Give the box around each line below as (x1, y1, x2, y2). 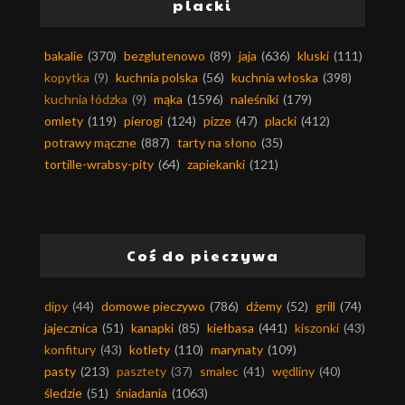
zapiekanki (187, 156, 245, 173)
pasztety (117, 363, 166, 380)
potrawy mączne (44, 135, 137, 151)
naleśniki (231, 91, 278, 108)
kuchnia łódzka (44, 91, 127, 108)
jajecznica (44, 320, 98, 336)
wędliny (272, 363, 315, 380)
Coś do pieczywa (126, 245, 279, 267)
